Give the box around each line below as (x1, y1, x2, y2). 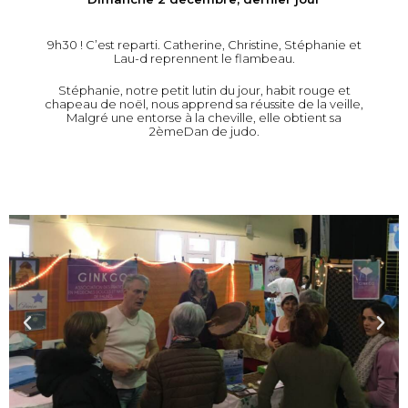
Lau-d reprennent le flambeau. (113, 51, 295, 66)
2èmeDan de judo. (148, 124, 260, 139)
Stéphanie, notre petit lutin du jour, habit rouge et (57, 83, 351, 98)
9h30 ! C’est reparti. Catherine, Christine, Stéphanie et (46, 37, 362, 53)
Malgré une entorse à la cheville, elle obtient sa (66, 110, 342, 126)
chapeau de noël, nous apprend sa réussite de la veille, (45, 97, 363, 112)
